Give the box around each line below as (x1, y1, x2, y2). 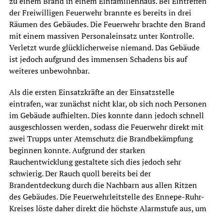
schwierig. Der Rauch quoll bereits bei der (9, 168, 151, 179)
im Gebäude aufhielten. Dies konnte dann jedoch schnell (9, 109, 204, 121)
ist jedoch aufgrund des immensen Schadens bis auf (9, 53, 187, 64)
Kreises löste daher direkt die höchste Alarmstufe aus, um (9, 202, 206, 214)
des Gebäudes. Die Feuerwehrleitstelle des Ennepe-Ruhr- (9, 191, 204, 202)
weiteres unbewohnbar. (9, 65, 90, 76)
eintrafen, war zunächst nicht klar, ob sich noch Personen (9, 98, 207, 109)
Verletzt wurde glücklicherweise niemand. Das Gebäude (9, 42, 200, 53)
